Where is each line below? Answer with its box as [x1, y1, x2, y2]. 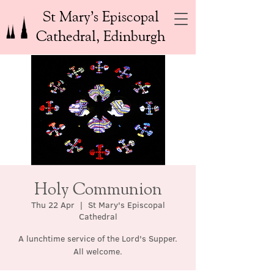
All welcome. [73, 245, 122, 257]
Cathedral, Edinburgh [36, 27, 165, 44]
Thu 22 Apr [31, 199, 75, 211]
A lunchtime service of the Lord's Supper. [18, 232, 177, 245]
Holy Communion [34, 178, 162, 198]
